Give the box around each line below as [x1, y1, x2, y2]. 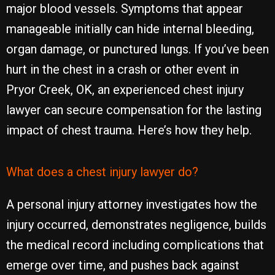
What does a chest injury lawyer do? [6, 165, 198, 179]
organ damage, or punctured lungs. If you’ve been [6, 42, 269, 56]
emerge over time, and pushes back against [6, 258, 239, 273]
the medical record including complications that [6, 238, 264, 252]
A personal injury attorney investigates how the [6, 197, 257, 212]
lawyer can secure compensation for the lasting [6, 103, 261, 117]
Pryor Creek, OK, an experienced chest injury [6, 82, 244, 97]
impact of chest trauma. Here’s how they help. [6, 123, 252, 137]
